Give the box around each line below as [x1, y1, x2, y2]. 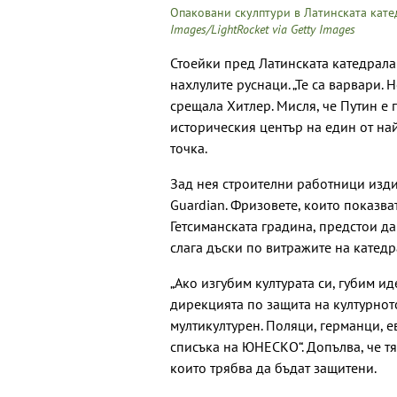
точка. [170, 139, 207, 158]
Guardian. [170, 196, 230, 214]
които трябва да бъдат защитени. [170, 359, 377, 378]
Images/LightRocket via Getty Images [170, 21, 355, 38]
